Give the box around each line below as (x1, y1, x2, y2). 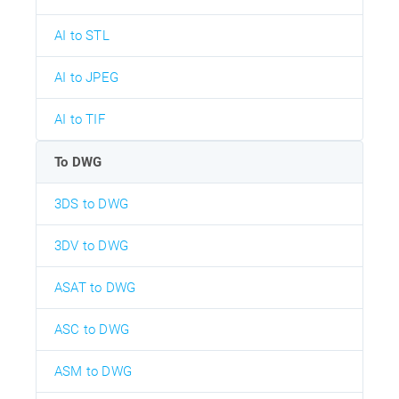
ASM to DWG (54, 362, 132, 379)
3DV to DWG (54, 237, 128, 254)
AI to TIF (54, 110, 105, 127)
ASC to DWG (54, 321, 129, 338)
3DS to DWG (54, 195, 128, 212)
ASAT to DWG (54, 279, 136, 296)
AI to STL (54, 27, 110, 44)
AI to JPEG (54, 69, 118, 85)
